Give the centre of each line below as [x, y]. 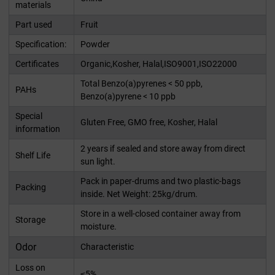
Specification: [41, 45]
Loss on [30, 268]
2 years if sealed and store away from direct [163, 149]
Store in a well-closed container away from [161, 214]
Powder [95, 45]
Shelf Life [33, 156]
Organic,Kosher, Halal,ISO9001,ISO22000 [159, 64]
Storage [30, 220]
